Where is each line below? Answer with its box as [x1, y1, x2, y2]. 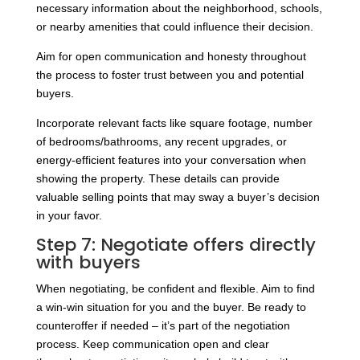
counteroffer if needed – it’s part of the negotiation [35, 319, 290, 333]
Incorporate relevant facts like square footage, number [35, 117, 313, 130]
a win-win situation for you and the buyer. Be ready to [35, 301, 306, 314]
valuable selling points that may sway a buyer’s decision [35, 190, 320, 204]
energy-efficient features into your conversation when [35, 153, 306, 167]
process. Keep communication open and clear [35, 337, 269, 351]
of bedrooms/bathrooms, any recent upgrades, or [35, 135, 287, 149]
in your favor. [35, 209, 102, 223]
